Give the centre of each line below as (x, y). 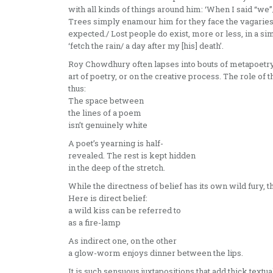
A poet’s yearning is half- (116, 144)
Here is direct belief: (108, 198)
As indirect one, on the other (122, 241)
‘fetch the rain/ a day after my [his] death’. (146, 46)
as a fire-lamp (94, 223)
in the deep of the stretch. (117, 168)
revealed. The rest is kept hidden (132, 156)
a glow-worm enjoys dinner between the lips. (156, 253)
